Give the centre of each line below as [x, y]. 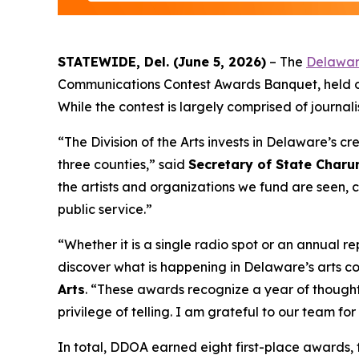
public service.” [105, 209]
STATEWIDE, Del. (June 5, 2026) [162, 61]
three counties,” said [123, 164]
